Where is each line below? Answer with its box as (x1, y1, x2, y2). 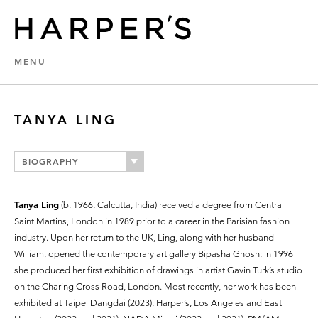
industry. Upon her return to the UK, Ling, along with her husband (14, 232, 274, 243)
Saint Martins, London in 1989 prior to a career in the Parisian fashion (14, 216, 290, 226)
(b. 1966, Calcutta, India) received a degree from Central (59, 199, 284, 210)
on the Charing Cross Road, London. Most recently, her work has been (14, 281, 296, 292)
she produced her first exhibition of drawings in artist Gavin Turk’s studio (14, 265, 302, 275)
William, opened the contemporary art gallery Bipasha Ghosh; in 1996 (14, 248, 293, 259)
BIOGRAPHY (22, 155, 79, 167)
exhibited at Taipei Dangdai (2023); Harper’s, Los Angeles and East (14, 297, 282, 308)
